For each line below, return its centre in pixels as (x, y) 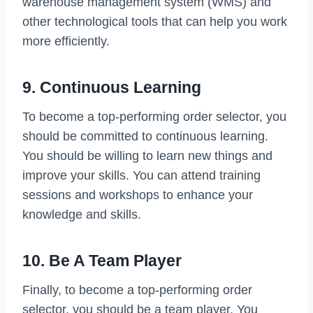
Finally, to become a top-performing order (137, 290)
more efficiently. (66, 42)
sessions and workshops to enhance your (138, 195)
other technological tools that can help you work (155, 22)
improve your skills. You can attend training (141, 176)
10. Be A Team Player (102, 260)
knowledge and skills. (82, 215)
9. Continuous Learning (112, 87)
